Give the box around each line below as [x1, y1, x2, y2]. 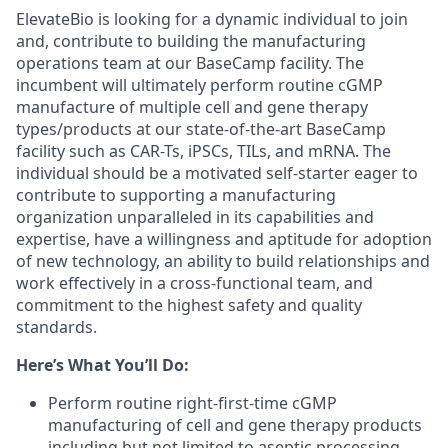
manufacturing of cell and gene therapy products [48, 414, 422, 436]
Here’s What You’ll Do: [16, 354, 189, 376]
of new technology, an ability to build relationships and [16, 250, 430, 272]
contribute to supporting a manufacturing [16, 184, 336, 206]
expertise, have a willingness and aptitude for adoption [16, 228, 432, 250]
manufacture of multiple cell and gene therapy [16, 96, 368, 118]
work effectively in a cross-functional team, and [16, 272, 373, 294]
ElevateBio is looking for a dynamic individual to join [16, 8, 408, 30]
